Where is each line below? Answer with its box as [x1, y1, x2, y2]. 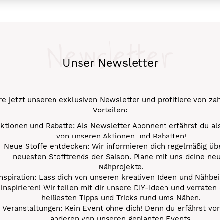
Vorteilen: [93, 106, 127, 115]
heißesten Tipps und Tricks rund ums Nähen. [41, 193, 201, 202]
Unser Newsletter [62, 56, 158, 70]
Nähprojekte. [98, 162, 144, 171]
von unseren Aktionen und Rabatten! [56, 131, 186, 140]
